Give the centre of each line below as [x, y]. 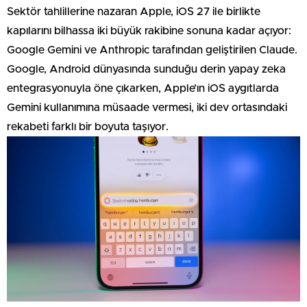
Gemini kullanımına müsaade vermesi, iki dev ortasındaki [147, 107]
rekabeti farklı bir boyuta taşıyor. [88, 126]
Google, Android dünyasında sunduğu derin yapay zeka [146, 69]
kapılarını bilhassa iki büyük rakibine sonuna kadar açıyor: [149, 30]
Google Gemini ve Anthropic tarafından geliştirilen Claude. [152, 50]
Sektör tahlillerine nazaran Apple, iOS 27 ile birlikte [134, 11]
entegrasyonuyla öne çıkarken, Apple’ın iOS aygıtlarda [143, 88]
